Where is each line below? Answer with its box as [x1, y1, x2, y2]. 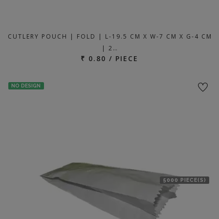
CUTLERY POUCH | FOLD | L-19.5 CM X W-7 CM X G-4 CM [8, 32, 212, 41]
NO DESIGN [11, 83, 41, 89]
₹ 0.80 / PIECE [81, 54, 138, 63]
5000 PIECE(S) [163, 177, 206, 183]
